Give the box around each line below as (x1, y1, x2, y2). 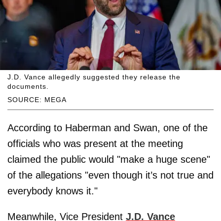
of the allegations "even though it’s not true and (7, 170, 214, 181)
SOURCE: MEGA (7, 96, 67, 104)
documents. (7, 82, 49, 91)
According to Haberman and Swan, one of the (7, 122, 208, 134)
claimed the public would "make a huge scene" (7, 154, 210, 165)
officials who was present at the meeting (7, 138, 183, 149)
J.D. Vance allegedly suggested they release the (7, 73, 181, 81)
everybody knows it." (7, 185, 98, 197)
